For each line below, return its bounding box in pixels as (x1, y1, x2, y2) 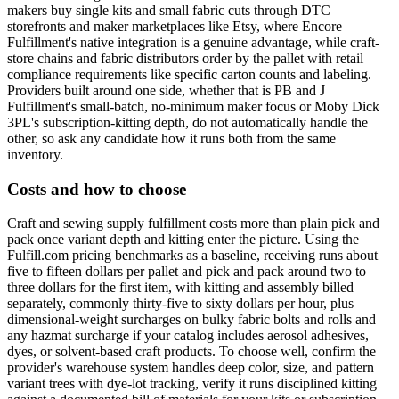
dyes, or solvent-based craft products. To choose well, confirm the (7, 344, 376, 360)
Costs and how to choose (7, 179, 186, 199)
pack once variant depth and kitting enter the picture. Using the (7, 232, 359, 248)
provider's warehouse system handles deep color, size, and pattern (7, 360, 374, 376)
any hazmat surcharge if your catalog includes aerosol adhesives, (7, 328, 369, 344)
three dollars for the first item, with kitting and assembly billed (7, 280, 354, 296)
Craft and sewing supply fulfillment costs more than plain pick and (7, 216, 379, 232)
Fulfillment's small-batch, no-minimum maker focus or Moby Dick (7, 98, 379, 114)
